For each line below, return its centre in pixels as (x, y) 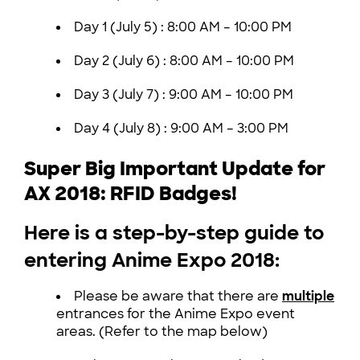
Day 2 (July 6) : (120, 61)
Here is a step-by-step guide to (174, 233)
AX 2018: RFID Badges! (131, 194)
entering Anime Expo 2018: (152, 260)
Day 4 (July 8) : (121, 129)
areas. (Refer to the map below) (162, 332)
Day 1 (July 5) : (119, 27)
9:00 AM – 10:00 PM (229, 95)
